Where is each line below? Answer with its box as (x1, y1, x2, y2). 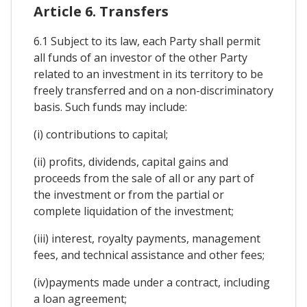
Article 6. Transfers (34, 1, 169, 21)
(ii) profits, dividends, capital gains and (34, 153, 228, 169)
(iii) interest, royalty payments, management (34, 230, 260, 246)
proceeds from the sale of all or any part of (34, 170, 254, 186)
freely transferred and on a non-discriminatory (34, 82, 273, 98)
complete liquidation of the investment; (34, 203, 234, 219)
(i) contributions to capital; (34, 126, 168, 142)
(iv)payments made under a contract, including (34, 274, 270, 290)
